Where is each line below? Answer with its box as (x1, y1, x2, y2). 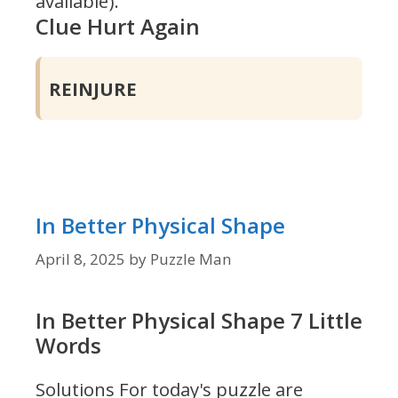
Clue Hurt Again (36, 12, 200, 42)
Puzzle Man (150, 248, 231, 269)
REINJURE (49, 76, 138, 101)
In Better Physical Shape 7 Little (36, 306, 362, 336)
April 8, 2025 (36, 248, 125, 269)
